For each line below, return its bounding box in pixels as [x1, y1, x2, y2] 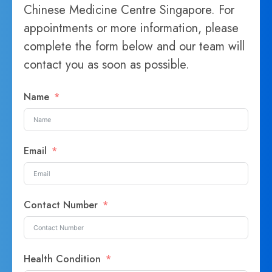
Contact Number [24, 198, 101, 212]
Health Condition [24, 252, 101, 267]
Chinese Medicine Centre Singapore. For [24, 1, 235, 19]
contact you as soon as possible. [24, 56, 190, 74]
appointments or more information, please [24, 19, 239, 38]
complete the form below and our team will [24, 38, 245, 56]
